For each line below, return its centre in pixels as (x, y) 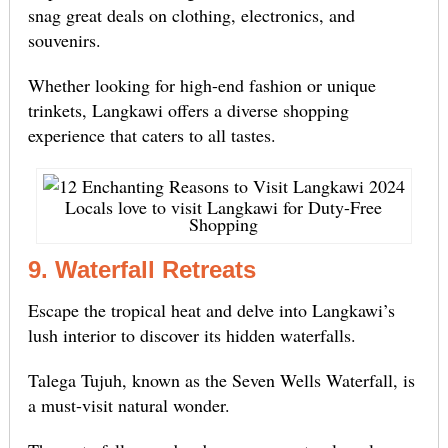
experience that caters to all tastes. (151, 135)
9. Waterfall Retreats (141, 270)
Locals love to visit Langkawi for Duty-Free (224, 207)
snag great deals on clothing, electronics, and (191, 15)
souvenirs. (64, 40)
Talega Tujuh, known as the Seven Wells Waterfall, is (221, 380)
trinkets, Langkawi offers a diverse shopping (188, 110)
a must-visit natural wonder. (128, 405)
